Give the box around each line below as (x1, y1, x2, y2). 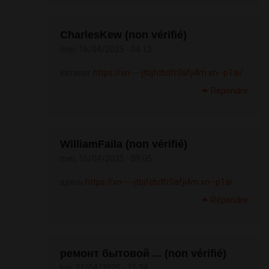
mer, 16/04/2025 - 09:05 (60, 154, 152, 164)
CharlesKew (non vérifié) (60, 29, 187, 41)
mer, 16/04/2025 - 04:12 (60, 44, 152, 55)
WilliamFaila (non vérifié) (60, 138, 187, 151)
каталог (60, 68, 93, 78)
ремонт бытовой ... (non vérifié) (60, 247, 226, 260)
